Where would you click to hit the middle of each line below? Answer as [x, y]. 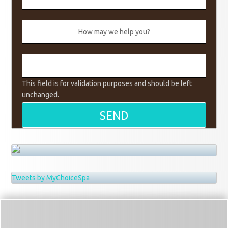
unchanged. [41, 95]
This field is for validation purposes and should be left [107, 83]
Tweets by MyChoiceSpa [51, 178]
